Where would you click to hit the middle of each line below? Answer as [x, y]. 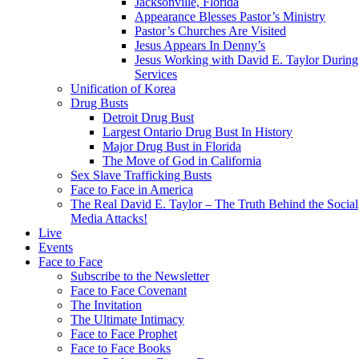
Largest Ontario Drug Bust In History [198, 132]
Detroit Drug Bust [148, 117]
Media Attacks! [109, 218]
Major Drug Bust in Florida [172, 146]
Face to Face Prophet [124, 334]
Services [156, 74]
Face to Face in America [132, 190]
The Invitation [106, 305]
